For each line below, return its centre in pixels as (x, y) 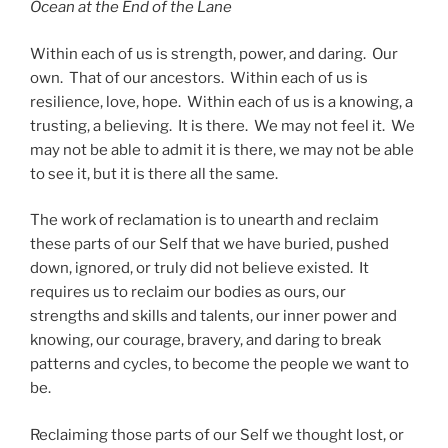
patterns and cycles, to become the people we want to (219, 364)
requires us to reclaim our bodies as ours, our (188, 292)
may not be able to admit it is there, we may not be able (222, 149)
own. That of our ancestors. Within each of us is (199, 77)
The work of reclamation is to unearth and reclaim (204, 220)
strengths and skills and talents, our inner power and (213, 316)
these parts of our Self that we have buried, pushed (209, 244)
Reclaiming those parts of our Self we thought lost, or (217, 434)
